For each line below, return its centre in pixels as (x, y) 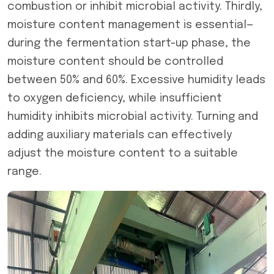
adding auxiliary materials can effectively (120, 135)
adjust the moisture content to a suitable (123, 154)
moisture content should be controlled (115, 62)
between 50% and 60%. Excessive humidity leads (136, 80)
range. (24, 172)
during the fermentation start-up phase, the (129, 43)
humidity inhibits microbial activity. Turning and (133, 117)
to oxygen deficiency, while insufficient (115, 98)
